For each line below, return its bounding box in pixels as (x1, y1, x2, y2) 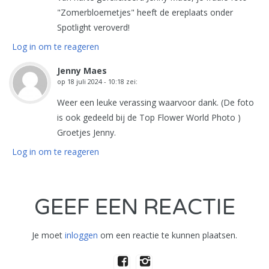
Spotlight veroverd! (57, 22, 130, 33)
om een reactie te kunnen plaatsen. (98, 229, 237, 241)
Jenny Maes (57, 65, 107, 76)
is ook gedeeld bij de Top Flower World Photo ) (57, 112, 241, 123)
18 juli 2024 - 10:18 (67, 77, 124, 86)
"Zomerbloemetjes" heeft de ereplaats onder (57, 7, 233, 18)
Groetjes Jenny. (57, 127, 116, 138)
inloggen (65, 229, 98, 241)
